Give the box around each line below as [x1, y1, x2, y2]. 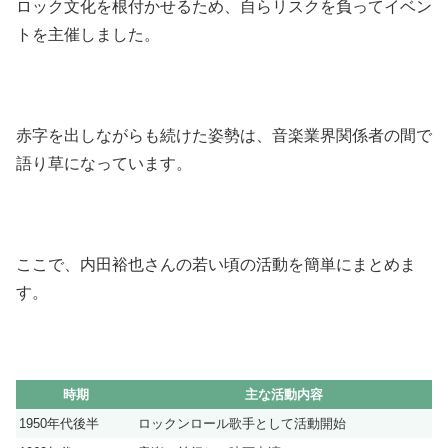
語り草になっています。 [16, 155, 192, 173]
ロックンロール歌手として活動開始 [138, 415, 346, 431]
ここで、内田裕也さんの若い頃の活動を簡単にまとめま [16, 255, 416, 273]
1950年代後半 [19, 415, 99, 431]
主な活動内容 [244, 386, 323, 402]
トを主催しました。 [16, 26, 160, 44]
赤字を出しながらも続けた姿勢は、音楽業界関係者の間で [16, 127, 432, 145]
